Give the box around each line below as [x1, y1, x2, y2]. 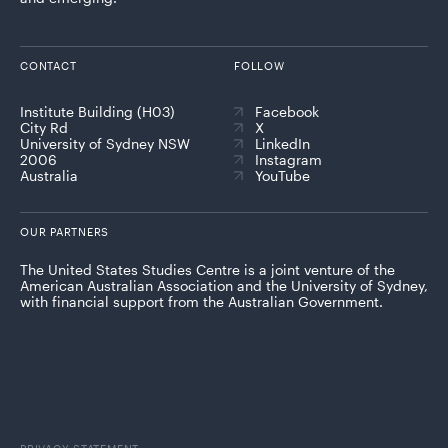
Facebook [255, 102, 319, 120]
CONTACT [20, 58, 77, 72]
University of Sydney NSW [20, 134, 190, 152]
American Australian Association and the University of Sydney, [20, 276, 428, 294]
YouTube [255, 166, 310, 184]
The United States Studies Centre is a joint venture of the [20, 260, 395, 278]
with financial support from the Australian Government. [20, 292, 383, 310]
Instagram [255, 150, 322, 168]
